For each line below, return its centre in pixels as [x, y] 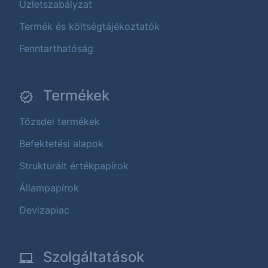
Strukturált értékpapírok [74, 165]
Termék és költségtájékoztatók [89, 26]
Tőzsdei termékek [60, 121]
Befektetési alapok [61, 143]
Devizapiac [44, 210]
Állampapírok [49, 188]
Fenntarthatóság [56, 48]
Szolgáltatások [94, 257]
